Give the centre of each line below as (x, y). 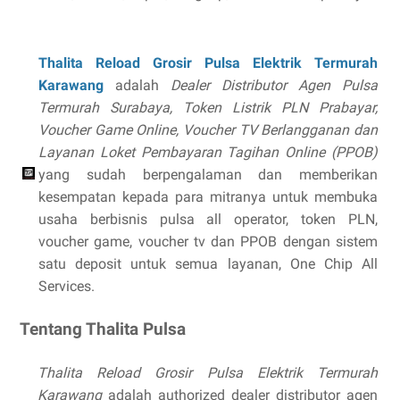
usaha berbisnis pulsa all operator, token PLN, (208, 219)
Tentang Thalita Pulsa (103, 329)
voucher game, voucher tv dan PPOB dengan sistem (208, 242)
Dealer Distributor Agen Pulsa (274, 85)
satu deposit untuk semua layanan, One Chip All (208, 264)
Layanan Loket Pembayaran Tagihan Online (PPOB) (208, 152)
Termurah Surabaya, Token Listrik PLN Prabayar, (208, 108)
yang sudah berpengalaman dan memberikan (208, 175)
